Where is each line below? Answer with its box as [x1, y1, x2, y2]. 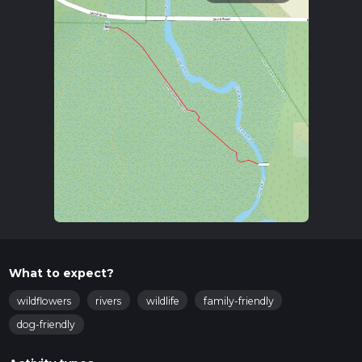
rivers [95, 294, 122, 307]
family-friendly [203, 294, 274, 307]
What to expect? [8, 265, 114, 280]
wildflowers [17, 294, 71, 307]
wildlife [145, 294, 179, 307]
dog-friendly [17, 318, 75, 331]
